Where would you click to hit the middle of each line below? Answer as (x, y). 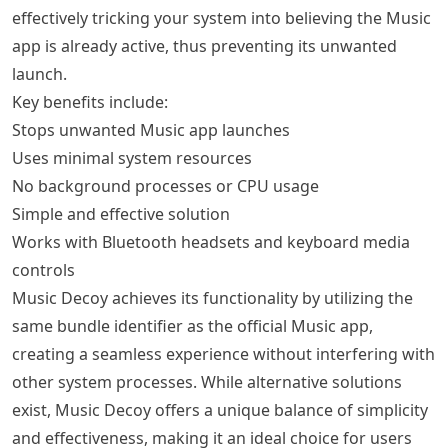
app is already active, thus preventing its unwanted (204, 46)
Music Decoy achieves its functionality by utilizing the (212, 298)
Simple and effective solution (121, 214)
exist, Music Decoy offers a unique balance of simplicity (220, 410)
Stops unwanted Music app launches (151, 130)
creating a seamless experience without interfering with (223, 354)
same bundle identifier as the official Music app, (192, 326)
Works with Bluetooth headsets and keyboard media (211, 242)
